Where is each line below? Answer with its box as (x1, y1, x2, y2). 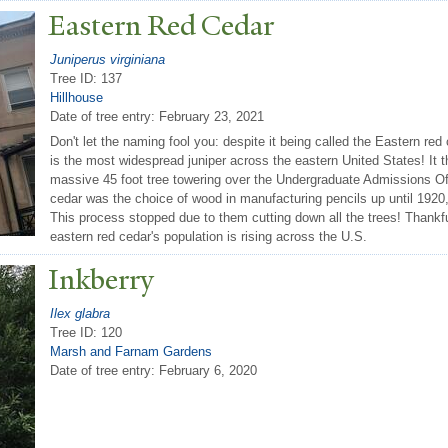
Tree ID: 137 (50, 70, 122, 86)
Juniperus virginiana (50, 51, 165, 67)
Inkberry (48, 261, 155, 299)
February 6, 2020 (159, 362, 257, 378)
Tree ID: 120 (50, 324, 122, 340)
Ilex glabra (50, 305, 110, 321)
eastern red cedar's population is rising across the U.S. (50, 229, 367, 245)
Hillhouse (50, 89, 103, 105)
